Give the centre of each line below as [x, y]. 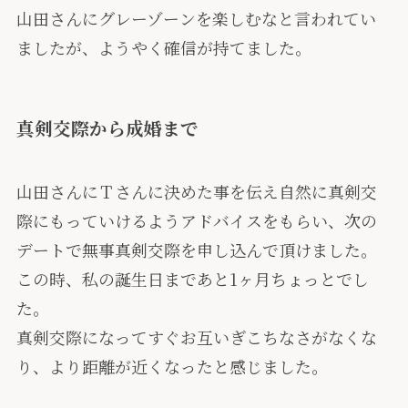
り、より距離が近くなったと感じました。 [172, 366]
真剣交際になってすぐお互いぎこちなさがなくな [196, 337]
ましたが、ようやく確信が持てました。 [163, 48]
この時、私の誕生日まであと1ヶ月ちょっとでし [192, 278]
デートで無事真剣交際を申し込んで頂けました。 [196, 249]
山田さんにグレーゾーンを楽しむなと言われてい [196, 19]
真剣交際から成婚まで [107, 128]
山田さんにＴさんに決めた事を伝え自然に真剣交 [196, 191]
